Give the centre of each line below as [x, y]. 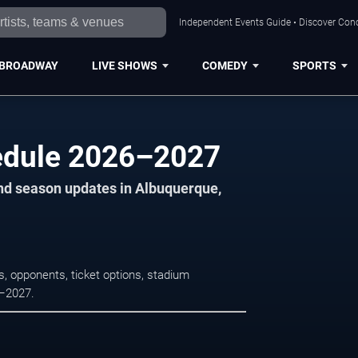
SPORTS [314, 65]
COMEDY [225, 65]
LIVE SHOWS [124, 65]
